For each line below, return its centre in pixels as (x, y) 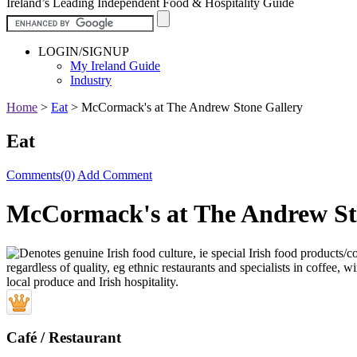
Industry (91, 80)
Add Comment (115, 175)
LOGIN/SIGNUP (84, 51)
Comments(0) (41, 175)
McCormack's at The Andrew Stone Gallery (192, 107)
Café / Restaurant (64, 338)
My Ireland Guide (115, 65)
